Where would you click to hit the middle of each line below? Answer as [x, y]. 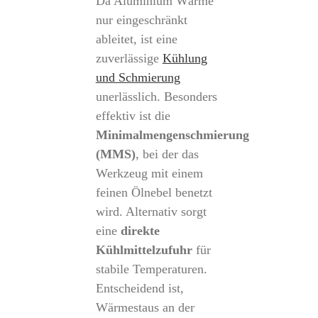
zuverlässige [129, 58]
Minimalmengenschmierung [172, 135]
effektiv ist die [133, 116]
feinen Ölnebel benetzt [154, 192]
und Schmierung [138, 77]
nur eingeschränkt [141, 20]
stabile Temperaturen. [151, 269]
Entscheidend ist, [139, 288]
